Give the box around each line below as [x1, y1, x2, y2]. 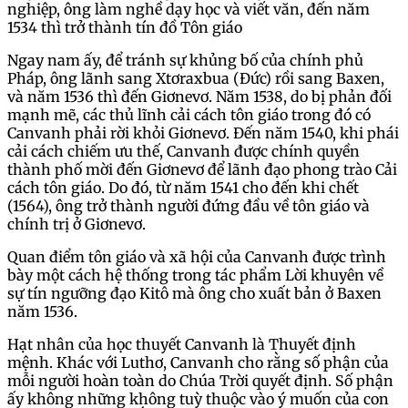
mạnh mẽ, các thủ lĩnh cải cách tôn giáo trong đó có [7, 105, 371, 124]
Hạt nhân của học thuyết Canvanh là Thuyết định [7, 334, 356, 353]
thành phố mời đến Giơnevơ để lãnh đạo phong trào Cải [7, 159, 397, 178]
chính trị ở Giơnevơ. [7, 214, 149, 233]
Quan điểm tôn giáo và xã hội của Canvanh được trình [7, 247, 386, 266]
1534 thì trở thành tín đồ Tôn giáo [7, 17, 246, 36]
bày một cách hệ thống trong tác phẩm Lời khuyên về [7, 265, 383, 284]
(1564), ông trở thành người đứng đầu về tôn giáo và [7, 196, 370, 215]
